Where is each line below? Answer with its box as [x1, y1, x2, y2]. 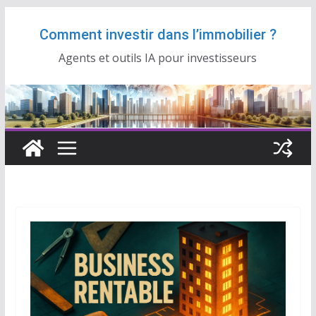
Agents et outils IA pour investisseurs [59, 50, 257, 66]
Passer [4, 8, 40, 24]
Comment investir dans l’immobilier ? [39, 26, 276, 43]
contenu [4, 48, 48, 63]
